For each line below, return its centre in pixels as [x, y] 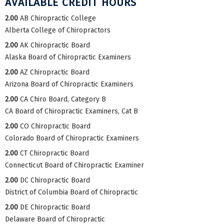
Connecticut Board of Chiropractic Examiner [74, 165]
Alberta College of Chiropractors [58, 30]
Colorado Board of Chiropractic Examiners [72, 138]
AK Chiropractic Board [55, 45]
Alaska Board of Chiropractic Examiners [68, 57]
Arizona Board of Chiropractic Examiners [69, 84]
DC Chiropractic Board [55, 180]
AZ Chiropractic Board [55, 72]
